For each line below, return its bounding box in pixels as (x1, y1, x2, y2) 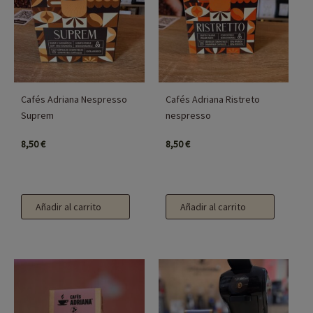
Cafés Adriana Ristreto (165, 93, 260, 106)
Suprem (21, 109, 54, 122)
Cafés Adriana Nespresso (21, 93, 128, 106)
